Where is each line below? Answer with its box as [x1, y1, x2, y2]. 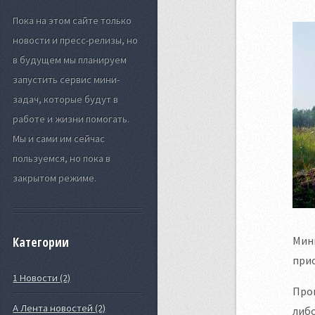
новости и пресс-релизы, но [13, 33, 139, 46]
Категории [13, 234, 70, 251]
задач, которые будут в [13, 92, 119, 105]
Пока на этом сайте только [13, 13, 132, 27]
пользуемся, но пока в [13, 151, 111, 165]
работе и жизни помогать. [13, 112, 130, 125]
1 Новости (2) [13, 271, 71, 285]
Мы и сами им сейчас [13, 131, 105, 145]
